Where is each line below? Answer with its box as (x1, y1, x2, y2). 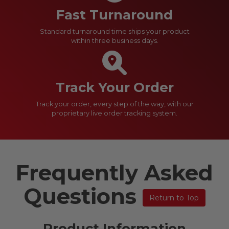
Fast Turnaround (56, 6, 173, 22)
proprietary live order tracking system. (52, 109, 177, 117)
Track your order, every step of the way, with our (35, 100, 194, 108)
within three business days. (71, 36, 158, 44)
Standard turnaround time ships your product (39, 27, 190, 35)
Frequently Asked (16, 159, 213, 186)
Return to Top (149, 193, 199, 203)
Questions (24, 182, 143, 210)
